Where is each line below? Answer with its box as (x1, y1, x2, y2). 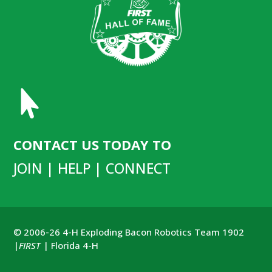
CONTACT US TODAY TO (13, 135, 172, 154)
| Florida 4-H (41, 239, 99, 251)
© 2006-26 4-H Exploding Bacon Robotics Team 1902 (13, 226, 245, 238)
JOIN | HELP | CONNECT (13, 158, 171, 178)
